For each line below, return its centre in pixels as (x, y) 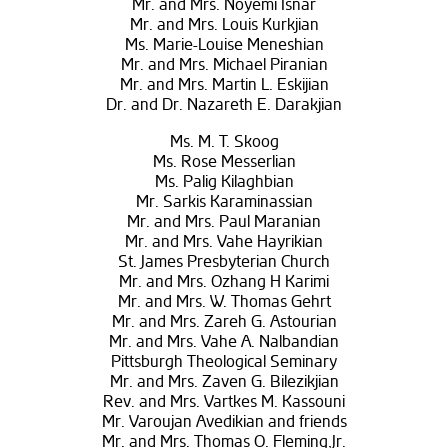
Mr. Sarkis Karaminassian (224, 202)
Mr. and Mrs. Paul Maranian (224, 222)
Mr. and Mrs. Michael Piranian (224, 65)
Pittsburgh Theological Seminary (224, 362)
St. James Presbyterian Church (224, 262)
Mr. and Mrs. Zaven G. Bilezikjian (224, 382)
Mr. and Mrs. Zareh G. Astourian (224, 322)
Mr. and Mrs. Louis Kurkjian (224, 25)
